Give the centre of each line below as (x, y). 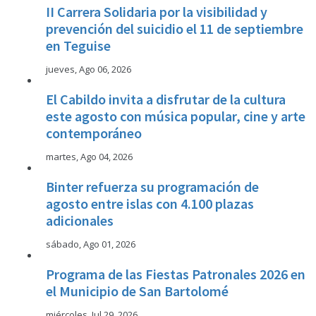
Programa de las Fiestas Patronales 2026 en (176, 274)
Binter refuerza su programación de (152, 187)
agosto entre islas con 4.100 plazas (150, 203)
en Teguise (78, 45)
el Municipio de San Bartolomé (137, 291)
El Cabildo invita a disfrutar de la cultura (166, 99)
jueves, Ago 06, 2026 (89, 69)
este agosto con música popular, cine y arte (176, 116)
